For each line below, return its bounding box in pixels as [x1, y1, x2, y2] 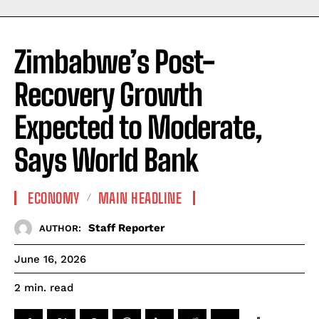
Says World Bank [14, 142, 198, 178]
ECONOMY [28, 189, 80, 206]
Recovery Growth [14, 76, 202, 113]
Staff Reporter [88, 221, 164, 234]
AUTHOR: [39, 223, 81, 234]
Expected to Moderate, [14, 109, 262, 145]
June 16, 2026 [14, 252, 86, 266]
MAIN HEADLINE [98, 189, 182, 206]
